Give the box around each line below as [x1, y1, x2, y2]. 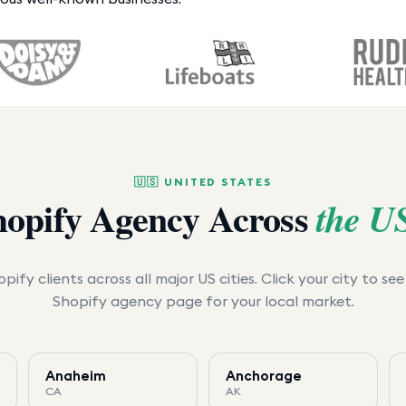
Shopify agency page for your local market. [52, 291, 354, 310]
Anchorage [225, 366, 302, 384]
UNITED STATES [163, 174, 272, 188]
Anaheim [44, 366, 106, 384]
